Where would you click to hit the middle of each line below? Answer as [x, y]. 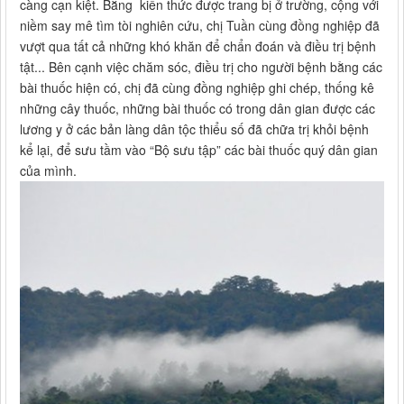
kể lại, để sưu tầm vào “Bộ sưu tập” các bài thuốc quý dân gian [199, 150]
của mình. [48, 171]
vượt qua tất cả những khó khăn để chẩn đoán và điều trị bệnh [198, 46]
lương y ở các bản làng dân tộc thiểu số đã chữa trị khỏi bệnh [194, 129]
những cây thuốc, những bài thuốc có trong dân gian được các [197, 109]
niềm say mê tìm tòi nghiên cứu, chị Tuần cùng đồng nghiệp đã [200, 26]
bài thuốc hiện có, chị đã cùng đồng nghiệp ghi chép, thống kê [197, 88]
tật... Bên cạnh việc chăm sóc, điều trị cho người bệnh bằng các [201, 67]
